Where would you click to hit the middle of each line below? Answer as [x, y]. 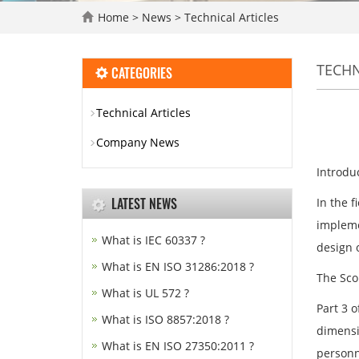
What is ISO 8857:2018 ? [165, 319]
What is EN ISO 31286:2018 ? [178, 266]
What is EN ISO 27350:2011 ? [178, 346]
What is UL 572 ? [145, 293]
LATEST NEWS [144, 204]
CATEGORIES [140, 73]
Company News [138, 142]
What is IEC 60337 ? [153, 240]
